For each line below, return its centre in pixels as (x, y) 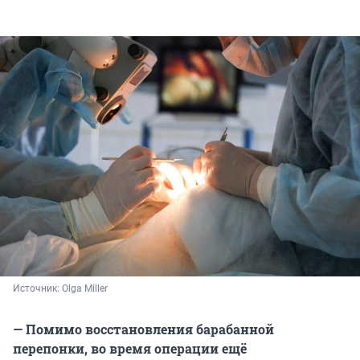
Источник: (37, 289)
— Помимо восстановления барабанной (143, 329)
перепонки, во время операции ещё (130, 349)
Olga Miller (85, 289)
